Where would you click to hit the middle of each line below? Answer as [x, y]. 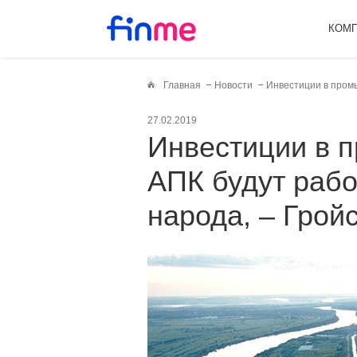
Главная [182, 85]
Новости [233, 85]
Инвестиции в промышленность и [157, 147]
